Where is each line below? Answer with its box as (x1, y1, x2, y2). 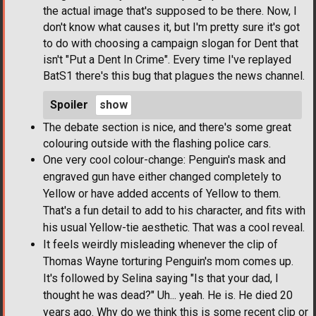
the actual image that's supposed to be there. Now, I (43, 4, 297, 18)
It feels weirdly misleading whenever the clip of (43, 237, 278, 251)
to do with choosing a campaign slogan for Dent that (43, 36, 298, 50)
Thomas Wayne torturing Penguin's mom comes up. (43, 254, 293, 268)
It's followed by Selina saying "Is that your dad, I (43, 271, 279, 285)
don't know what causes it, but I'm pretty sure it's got (43, 20, 300, 34)
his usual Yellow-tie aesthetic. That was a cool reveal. (43, 220, 305, 234)
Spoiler (50, 97, 88, 111)
